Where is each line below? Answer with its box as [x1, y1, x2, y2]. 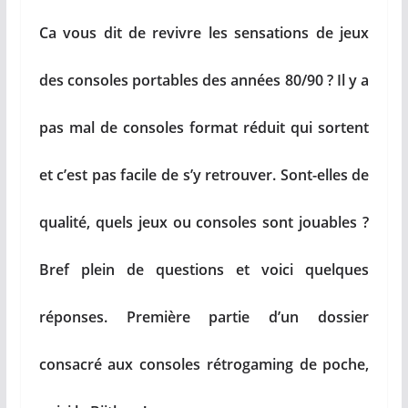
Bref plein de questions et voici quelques [38, 259, 370, 280]
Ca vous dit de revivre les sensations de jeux [38, 22, 370, 43]
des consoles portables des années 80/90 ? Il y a [38, 69, 370, 90]
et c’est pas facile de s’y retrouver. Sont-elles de [38, 164, 370, 185]
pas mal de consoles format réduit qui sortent [38, 117, 370, 138]
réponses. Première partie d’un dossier [38, 306, 370, 327]
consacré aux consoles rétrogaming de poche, [38, 353, 370, 374]
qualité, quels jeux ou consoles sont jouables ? [38, 211, 370, 232]
